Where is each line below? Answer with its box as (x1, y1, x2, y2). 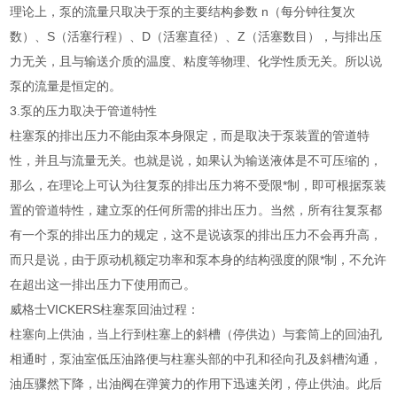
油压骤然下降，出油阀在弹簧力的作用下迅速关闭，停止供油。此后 (10, 377, 383, 392)
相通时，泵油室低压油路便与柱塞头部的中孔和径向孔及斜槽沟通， (10, 352, 383, 367)
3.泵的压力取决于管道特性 (10, 104, 158, 119)
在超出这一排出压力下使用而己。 (10, 277, 197, 292)
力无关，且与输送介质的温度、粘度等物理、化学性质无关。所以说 (10, 54, 383, 69)
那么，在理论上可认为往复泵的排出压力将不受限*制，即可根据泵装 (10, 178, 387, 193)
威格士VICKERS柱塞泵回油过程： (10, 302, 200, 317)
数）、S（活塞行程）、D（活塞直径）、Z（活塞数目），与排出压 (10, 29, 383, 44)
